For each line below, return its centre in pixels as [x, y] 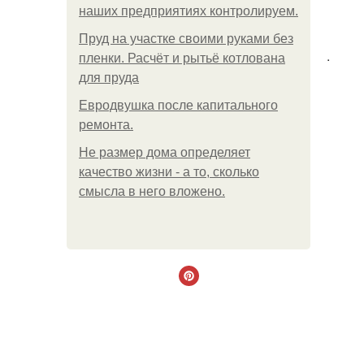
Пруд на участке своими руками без [186, 39]
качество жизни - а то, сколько [169, 172]
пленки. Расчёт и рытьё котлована [182, 58]
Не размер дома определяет [165, 152]
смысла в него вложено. [152, 191]
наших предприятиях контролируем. [188, 11]
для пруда [109, 78]
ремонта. [106, 125]
